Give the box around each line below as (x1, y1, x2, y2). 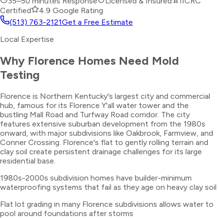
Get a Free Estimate (62, 17, 133, 27)
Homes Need (75, 53, 152, 68)
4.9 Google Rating (39, 5, 103, 15)
